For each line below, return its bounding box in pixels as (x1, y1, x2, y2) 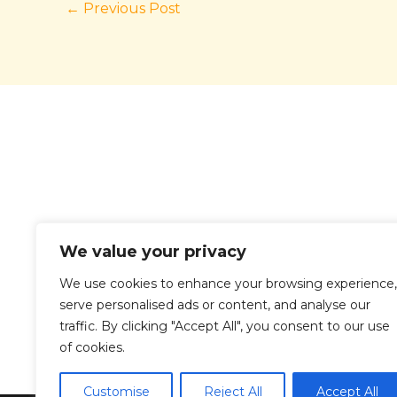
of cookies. (59, 339, 125, 355)
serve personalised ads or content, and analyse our (59, 297, 370, 313)
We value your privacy (59, 242, 246, 261)
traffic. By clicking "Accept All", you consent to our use (59, 318, 390, 334)
